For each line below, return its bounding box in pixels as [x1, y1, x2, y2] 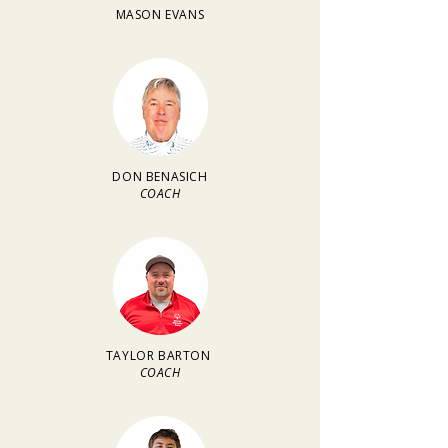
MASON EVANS [115, 6, 205, 23]
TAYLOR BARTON [105, 347, 215, 364]
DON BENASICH [112, 168, 208, 185]
